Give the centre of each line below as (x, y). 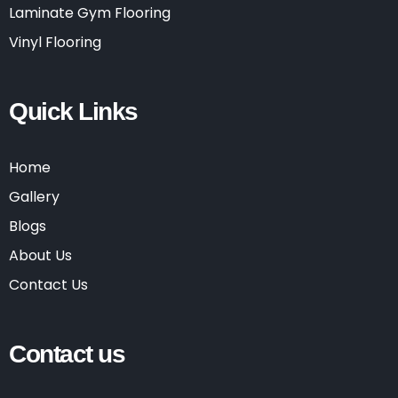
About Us (40, 255)
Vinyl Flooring (55, 42)
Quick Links (73, 111)
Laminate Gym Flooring (90, 13)
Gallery (34, 197)
